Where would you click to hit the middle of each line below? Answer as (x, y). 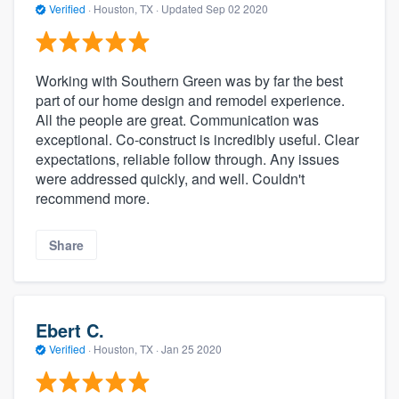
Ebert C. (70, 330)
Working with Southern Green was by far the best (189, 80)
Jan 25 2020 (191, 349)
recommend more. (93, 198)
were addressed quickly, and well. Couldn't (170, 178)
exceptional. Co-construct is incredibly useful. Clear (197, 139)
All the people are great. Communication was (177, 119)
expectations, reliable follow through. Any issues (187, 159)
